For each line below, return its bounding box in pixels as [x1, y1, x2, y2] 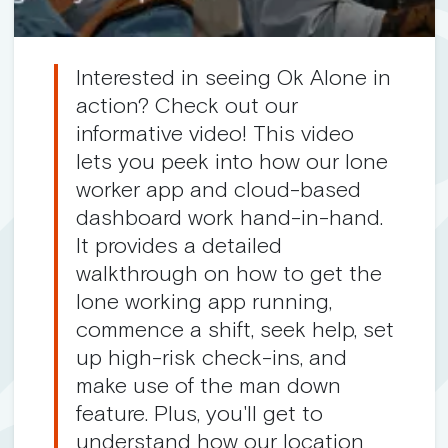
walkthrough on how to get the [76, 260, 382, 287]
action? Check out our [76, 92, 298, 119]
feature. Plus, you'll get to [76, 400, 323, 427]
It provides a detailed [76, 232, 282, 259]
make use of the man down [76, 372, 341, 399]
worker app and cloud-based [76, 176, 361, 203]
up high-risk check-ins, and [76, 344, 347, 371]
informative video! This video [76, 120, 354, 147]
